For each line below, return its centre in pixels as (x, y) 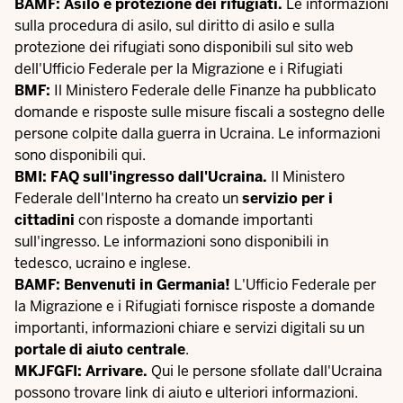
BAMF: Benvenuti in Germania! (122, 285)
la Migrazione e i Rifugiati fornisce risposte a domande (195, 306)
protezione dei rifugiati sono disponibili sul (156, 47)
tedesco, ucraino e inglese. (103, 263)
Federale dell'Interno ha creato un (128, 198)
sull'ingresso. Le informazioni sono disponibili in (171, 242)
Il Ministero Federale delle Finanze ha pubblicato (213, 90)
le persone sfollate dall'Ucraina (278, 371)
